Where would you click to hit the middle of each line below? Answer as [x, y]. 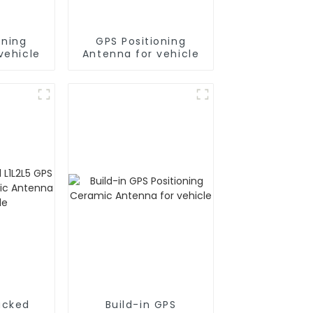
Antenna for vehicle [141, 53]
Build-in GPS [141, 304]
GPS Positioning [141, 41]
